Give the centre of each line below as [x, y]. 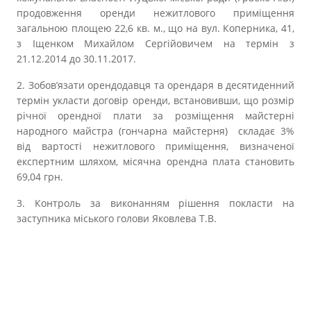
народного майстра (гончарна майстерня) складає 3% [155, 131]
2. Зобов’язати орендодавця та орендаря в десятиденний [155, 85]
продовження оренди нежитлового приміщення [155, 13]
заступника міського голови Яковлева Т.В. [117, 218]
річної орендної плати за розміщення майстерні [155, 116]
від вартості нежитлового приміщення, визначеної [155, 146]
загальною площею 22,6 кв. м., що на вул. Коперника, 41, [155, 28]
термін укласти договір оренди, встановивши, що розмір [155, 100]
